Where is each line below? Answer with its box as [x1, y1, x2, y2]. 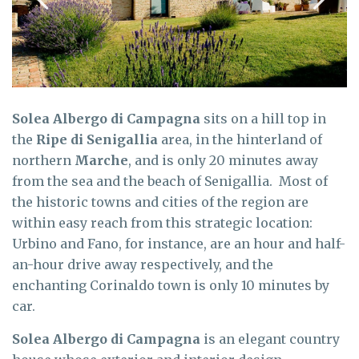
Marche [75, 151, 128, 168]
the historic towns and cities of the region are [12, 193, 309, 210]
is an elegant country [200, 330, 340, 347]
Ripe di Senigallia [36, 131, 161, 147]
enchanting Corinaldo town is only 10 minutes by [12, 276, 329, 293]
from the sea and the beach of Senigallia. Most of [12, 172, 328, 189]
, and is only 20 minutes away [128, 151, 318, 168]
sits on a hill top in [204, 110, 326, 127]
